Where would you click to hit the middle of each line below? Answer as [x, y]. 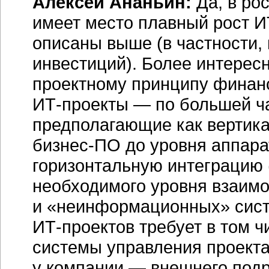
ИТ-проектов [83, 227]
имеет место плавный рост [143, 23]
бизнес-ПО [77, 145]
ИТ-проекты [80, 104]
